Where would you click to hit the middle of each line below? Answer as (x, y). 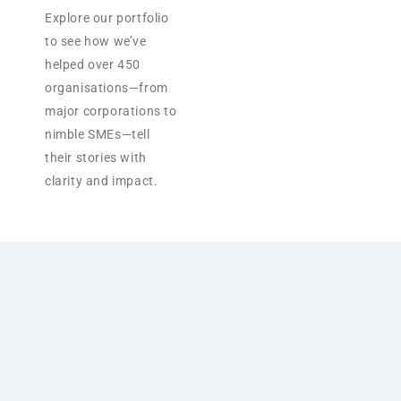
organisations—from (107, 88)
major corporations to (111, 111)
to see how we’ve (96, 42)
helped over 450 (93, 65)
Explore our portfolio (107, 18)
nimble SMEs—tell (98, 135)
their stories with (96, 158)
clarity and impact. (102, 181)
